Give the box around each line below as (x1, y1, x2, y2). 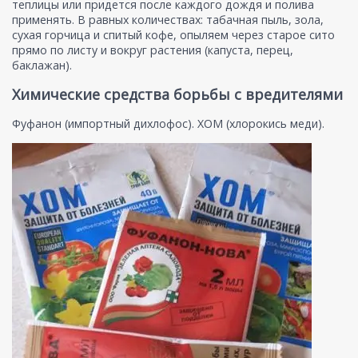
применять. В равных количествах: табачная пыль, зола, (12, 12, 324, 28)
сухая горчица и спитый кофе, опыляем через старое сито (12, 27, 335, 43)
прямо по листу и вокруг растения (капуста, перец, (12, 42, 293, 58)
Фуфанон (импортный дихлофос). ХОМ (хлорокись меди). (12, 116, 324, 132)
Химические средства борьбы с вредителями (12, 85, 343, 105)
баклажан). (12, 58, 72, 74)
